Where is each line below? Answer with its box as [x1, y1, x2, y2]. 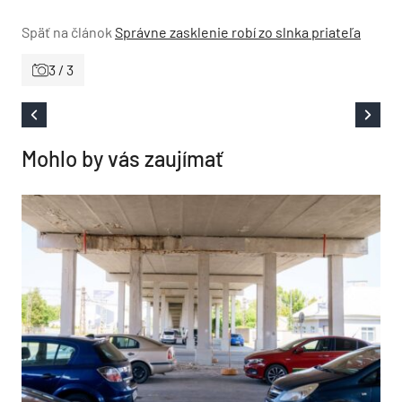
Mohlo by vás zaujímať [22, 145, 223, 171]
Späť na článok [22, 23, 112, 40]
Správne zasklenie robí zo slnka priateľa [115, 23, 361, 40]
